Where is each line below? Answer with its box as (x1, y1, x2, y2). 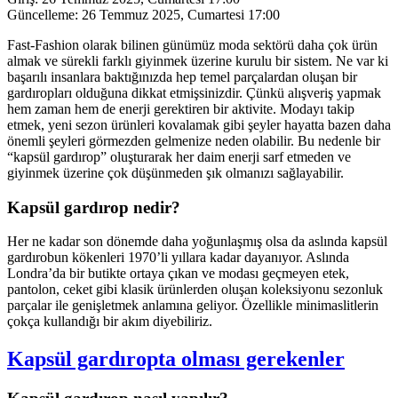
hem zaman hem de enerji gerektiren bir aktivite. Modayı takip (7, 100, 354, 116)
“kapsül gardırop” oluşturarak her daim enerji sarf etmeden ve (7, 148, 351, 164)
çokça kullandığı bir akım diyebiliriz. (7, 314, 212, 330)
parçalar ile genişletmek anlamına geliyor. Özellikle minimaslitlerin (7, 298, 378, 314)
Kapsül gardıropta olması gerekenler (7, 347, 345, 371)
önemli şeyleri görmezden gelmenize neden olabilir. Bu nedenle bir (7, 132, 380, 148)
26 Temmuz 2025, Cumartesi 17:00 (78, 6, 280, 22)
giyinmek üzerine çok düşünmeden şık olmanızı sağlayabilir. (7, 164, 344, 180)
